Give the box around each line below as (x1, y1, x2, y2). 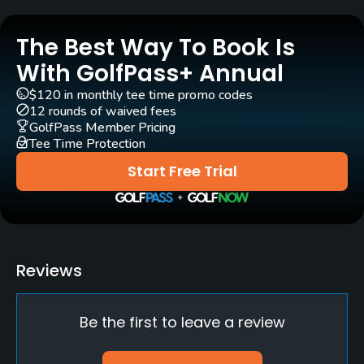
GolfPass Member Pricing (29, 119, 175, 137)
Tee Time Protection (29, 135, 145, 154)
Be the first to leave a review (79, 312, 285, 333)
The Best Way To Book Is (16, 32, 295, 64)
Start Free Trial (127, 161, 237, 182)
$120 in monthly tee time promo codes (29, 86, 253, 105)
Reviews (16, 259, 82, 283)
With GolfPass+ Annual (16, 58, 284, 90)
